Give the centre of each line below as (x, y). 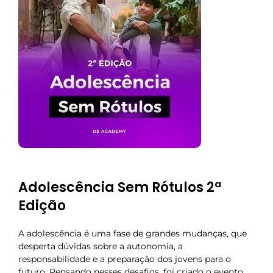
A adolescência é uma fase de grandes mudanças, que (133, 234)
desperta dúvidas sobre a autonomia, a (101, 246)
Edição (42, 206)
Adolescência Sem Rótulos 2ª (120, 188)
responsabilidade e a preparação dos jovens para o (125, 259)
